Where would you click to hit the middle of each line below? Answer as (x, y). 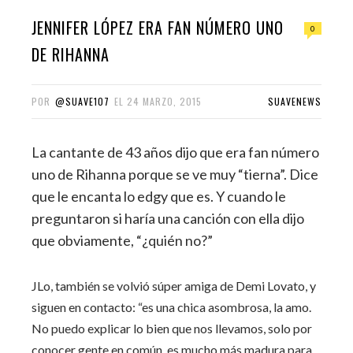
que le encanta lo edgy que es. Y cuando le (159, 196)
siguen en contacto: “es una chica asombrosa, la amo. (171, 307)
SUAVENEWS (295, 101)
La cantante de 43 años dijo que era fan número (175, 152)
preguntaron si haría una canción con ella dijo (168, 218)
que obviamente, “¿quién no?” (122, 240)
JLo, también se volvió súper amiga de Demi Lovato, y (174, 286)
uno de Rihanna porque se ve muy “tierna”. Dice (175, 174)
